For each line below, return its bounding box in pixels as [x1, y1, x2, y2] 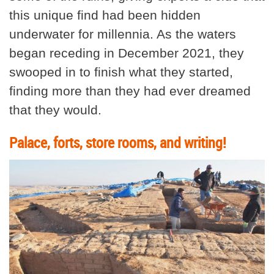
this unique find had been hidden [9, 8, 201, 23]
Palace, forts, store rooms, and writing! [9, 133, 226, 153]
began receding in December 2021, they [9, 46, 244, 61]
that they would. [9, 103, 102, 117]
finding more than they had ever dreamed [9, 84, 251, 98]
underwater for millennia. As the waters [9, 27, 236, 42]
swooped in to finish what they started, [9, 65, 233, 80]
